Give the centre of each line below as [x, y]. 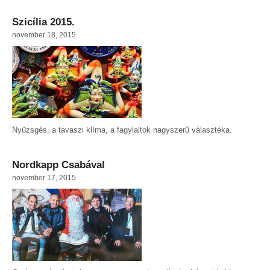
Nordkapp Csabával [58, 165]
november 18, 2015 [44, 35]
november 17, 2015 [44, 178]
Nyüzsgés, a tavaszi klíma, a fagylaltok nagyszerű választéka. [122, 130]
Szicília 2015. [43, 22]
